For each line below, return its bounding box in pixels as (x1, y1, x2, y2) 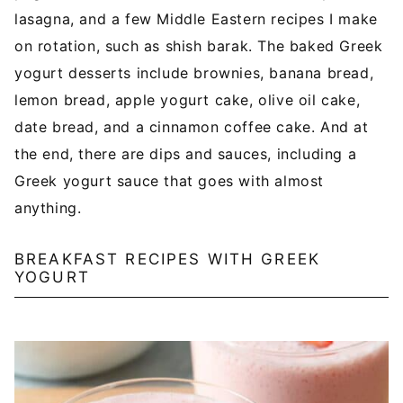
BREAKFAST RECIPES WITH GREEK (14, 250, 320, 269)
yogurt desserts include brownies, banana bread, (14, 64, 374, 83)
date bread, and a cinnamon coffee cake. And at (14, 118, 369, 137)
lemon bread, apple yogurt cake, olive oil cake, (14, 91, 361, 110)
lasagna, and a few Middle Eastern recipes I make (14, 10, 378, 29)
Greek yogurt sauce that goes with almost (14, 172, 325, 191)
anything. (14, 199, 82, 218)
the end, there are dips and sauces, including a (14, 145, 357, 164)
